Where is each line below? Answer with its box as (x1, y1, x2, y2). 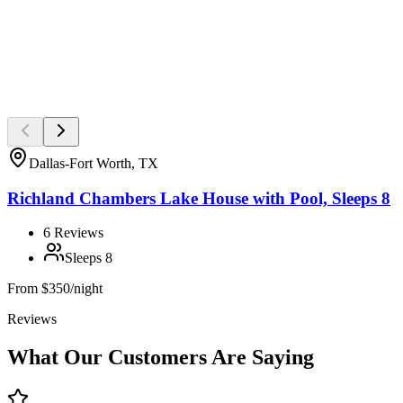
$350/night (41, 281, 103, 297)
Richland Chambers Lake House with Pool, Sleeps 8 (7, 188, 390, 208)
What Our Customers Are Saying (7, 345, 314, 370)
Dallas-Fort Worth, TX (29, 155, 158, 171)
